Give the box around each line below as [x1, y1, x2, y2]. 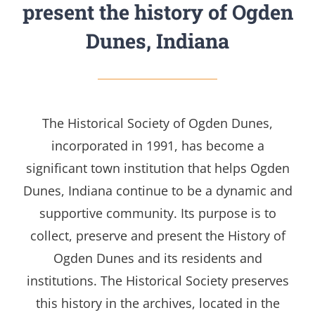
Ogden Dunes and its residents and [53, 250, 262, 267]
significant [25, 160, 91, 177]
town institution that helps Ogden [90, 160, 290, 177]
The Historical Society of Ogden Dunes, [42, 115, 273, 132]
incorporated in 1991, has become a [51, 137, 264, 155]
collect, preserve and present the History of [30, 227, 285, 245]
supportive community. [39, 205, 177, 222]
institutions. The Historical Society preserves [26, 272, 289, 290]
